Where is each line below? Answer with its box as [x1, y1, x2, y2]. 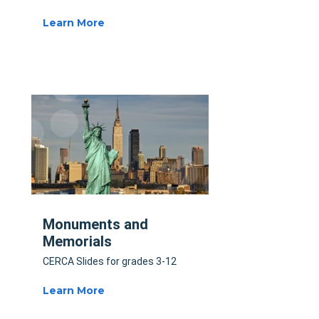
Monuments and [43, 215, 148, 233]
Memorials [43, 232, 112, 250]
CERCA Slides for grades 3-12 [43, 255, 177, 267]
